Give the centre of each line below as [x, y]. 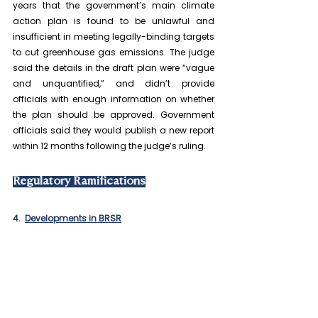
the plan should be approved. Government [114, 114]
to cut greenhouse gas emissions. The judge [114, 52]
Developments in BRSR [73, 218]
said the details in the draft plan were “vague [114, 67]
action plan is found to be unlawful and [114, 21]
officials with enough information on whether [114, 99]
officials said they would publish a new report [114, 130]
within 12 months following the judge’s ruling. [109, 146]
